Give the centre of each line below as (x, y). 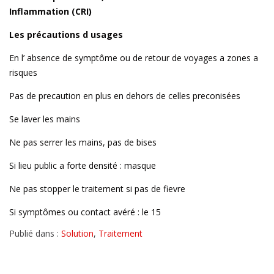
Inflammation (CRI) (52, 12)
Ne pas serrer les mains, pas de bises (83, 143)
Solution (77, 234)
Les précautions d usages (66, 35)
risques (23, 73)
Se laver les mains (45, 119)
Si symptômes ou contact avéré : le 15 (85, 212)
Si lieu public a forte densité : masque (83, 166)
